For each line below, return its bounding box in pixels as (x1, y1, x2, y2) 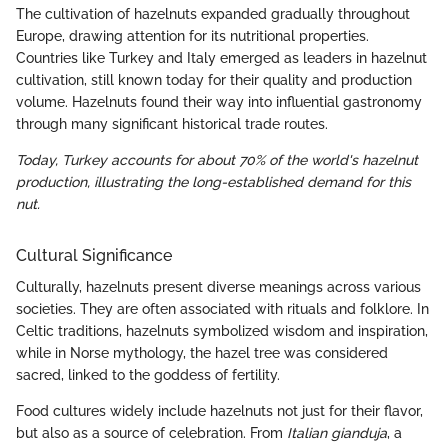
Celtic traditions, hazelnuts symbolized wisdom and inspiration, (16, 323, 428, 340)
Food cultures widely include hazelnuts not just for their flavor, (16, 403, 423, 420)
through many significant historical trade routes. (16, 115, 328, 132)
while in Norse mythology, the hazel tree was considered (16, 345, 388, 362)
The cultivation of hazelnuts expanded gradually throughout (16, 5, 410, 22)
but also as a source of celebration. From (16, 425, 287, 442)
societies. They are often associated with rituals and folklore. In (16, 301, 429, 318)
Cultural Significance (16, 245, 172, 265)
